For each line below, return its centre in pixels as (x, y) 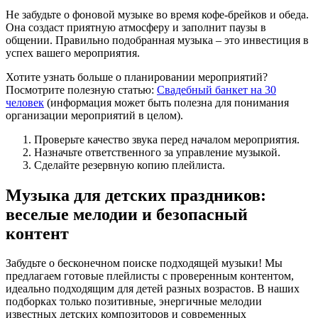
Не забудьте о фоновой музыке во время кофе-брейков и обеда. (157, 14)
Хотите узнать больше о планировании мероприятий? (137, 77)
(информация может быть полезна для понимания (166, 102)
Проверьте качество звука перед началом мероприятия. (167, 139)
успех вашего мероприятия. (73, 53)
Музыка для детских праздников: (136, 195)
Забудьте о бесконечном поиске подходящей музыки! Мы (144, 263)
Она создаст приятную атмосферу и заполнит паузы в (136, 27)
